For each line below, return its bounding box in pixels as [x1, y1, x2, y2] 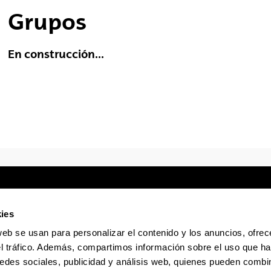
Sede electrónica [78, 232, 146, 243]
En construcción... [7, 47, 104, 61]
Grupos [7, 7, 87, 35]
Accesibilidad [170, 232, 224, 243]
